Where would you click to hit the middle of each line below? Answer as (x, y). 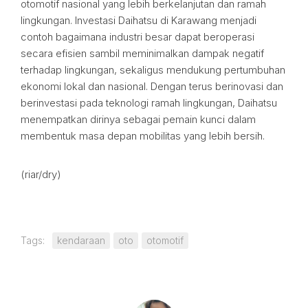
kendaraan (81, 240)
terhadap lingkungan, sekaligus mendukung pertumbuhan (153, 70)
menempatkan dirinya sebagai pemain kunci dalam (138, 119)
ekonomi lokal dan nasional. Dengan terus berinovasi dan (152, 86)
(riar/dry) (41, 174)
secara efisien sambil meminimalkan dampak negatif (142, 53)
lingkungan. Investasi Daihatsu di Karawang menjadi (139, 20)
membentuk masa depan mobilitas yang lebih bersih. (143, 136)
